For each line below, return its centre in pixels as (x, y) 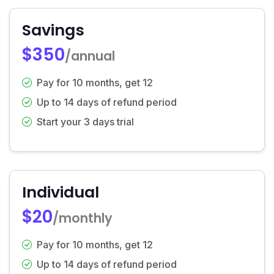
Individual (61, 192)
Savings (53, 30)
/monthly (83, 218)
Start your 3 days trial (85, 121)
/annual (90, 56)
